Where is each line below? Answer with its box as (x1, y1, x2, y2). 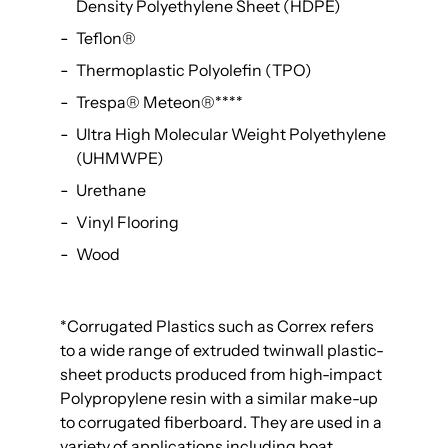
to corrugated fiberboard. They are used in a (60, 412, 382, 433)
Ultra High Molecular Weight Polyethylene (76, 124, 386, 145)
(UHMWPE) (76, 148, 164, 169)
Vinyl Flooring (76, 212, 179, 233)
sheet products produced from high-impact (60, 364, 382, 385)
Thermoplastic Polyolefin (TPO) (76, 60, 312, 81)
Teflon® (76, 28, 136, 49)
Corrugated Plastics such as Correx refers (67, 316, 374, 337)
